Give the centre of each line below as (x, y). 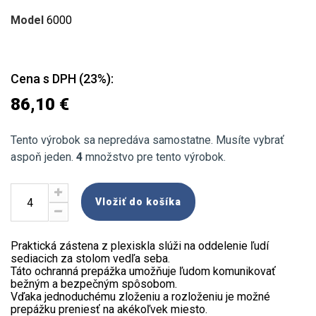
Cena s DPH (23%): (62, 79)
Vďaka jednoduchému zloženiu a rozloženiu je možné (140, 297)
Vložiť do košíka (138, 202)
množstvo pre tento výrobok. (154, 157)
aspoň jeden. (43, 157)
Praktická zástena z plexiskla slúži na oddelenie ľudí (140, 246)
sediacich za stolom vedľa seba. (90, 259)
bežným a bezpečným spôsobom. (94, 284)
